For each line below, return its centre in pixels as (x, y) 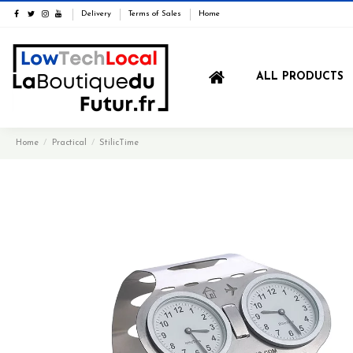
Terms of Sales (156, 14)
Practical (69, 143)
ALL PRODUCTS (300, 76)
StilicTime (119, 143)
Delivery (98, 14)
